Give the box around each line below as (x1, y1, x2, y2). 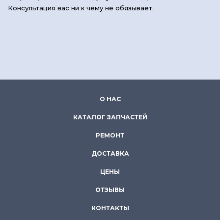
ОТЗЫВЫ (95, 186, 125, 193)
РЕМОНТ (96, 132, 124, 139)
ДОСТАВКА (91, 150, 129, 157)
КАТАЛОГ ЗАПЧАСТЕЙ (73, 113, 147, 121)
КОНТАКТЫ (91, 204, 129, 212)
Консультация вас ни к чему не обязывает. (8, 3, 154, 12)
